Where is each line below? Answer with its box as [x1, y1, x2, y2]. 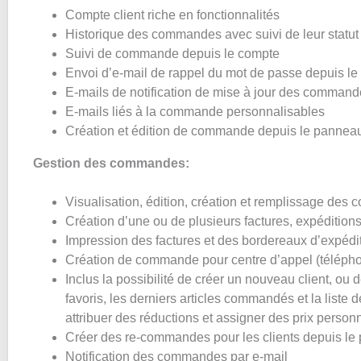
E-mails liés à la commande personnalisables [65, 105, 325, 118]
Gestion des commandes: [33, 156, 189, 170]
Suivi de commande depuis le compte [65, 47, 280, 60]
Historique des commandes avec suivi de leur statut [65, 27, 359, 41]
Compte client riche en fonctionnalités [65, 8, 280, 22]
